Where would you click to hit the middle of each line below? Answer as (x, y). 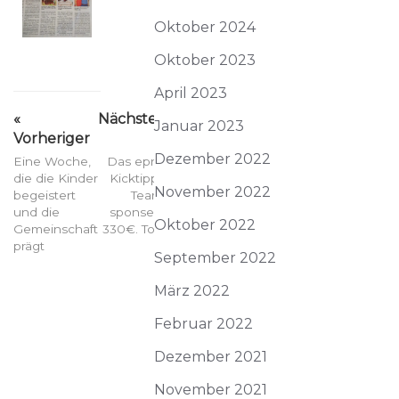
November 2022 (212, 192)
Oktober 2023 (205, 60)
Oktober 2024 (205, 27)
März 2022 (192, 291)
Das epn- (135, 162)
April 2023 (191, 93)
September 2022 (215, 258)
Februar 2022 (204, 324)
